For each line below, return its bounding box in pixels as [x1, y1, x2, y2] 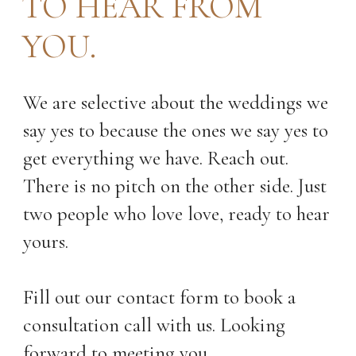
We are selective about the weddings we [23, 90, 329, 114]
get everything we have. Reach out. [23, 145, 289, 170]
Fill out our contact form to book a [23, 284, 296, 309]
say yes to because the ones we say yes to [23, 118, 329, 142]
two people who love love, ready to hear [23, 201, 331, 226]
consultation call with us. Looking [23, 312, 286, 337]
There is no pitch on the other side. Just [23, 173, 327, 198]
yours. [23, 229, 69, 253]
